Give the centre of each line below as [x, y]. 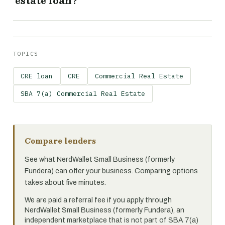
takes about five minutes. [65, 182]
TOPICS [26, 53]
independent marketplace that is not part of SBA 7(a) [111, 220]
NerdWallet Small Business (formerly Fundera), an [104, 210]
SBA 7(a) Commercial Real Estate [83, 93]
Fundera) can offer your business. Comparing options [111, 171]
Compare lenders [60, 140]
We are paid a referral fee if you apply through [98, 200]
